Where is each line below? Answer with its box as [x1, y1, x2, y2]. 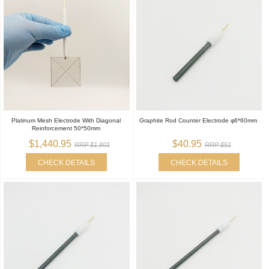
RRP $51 [205, 141, 232, 148]
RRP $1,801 [74, 141, 110, 148]
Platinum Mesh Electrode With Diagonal [11, 116, 121, 124]
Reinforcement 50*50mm [31, 124, 100, 131]
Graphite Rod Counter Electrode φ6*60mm [139, 116, 258, 124]
